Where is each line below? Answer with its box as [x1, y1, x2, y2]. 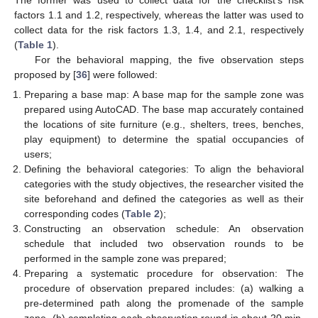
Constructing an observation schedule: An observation [24, 222, 304, 234]
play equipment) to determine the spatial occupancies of [24, 133, 304, 145]
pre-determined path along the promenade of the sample [24, 297, 304, 309]
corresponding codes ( [24, 207, 126, 219]
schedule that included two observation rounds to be [24, 237, 304, 249]
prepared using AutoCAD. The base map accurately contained [24, 103, 304, 115]
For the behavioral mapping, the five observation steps [34, 53, 304, 65]
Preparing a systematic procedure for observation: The [24, 267, 304, 279]
